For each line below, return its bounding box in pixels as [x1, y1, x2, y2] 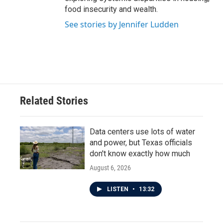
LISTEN [107, 186, 130, 193]
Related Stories [20, 95, 88, 107]
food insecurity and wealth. [65, 4, 158, 14]
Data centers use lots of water [90, 127, 195, 136]
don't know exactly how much [90, 149, 190, 158]
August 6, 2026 [90, 164, 131, 172]
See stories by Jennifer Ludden [65, 19, 179, 30]
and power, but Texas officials [90, 138, 192, 147]
